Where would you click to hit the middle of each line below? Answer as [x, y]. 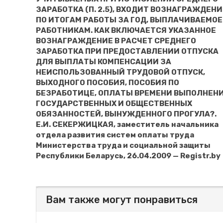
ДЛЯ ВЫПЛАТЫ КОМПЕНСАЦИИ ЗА [104, 61]
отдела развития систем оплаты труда [115, 135]
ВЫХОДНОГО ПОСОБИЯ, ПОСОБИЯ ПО [108, 82]
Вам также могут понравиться [122, 199]
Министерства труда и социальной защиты [123, 145]
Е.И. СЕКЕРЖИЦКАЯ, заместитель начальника [127, 124]
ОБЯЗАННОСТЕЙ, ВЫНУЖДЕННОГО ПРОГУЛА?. [126, 114]
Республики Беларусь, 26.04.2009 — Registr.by [128, 156]
